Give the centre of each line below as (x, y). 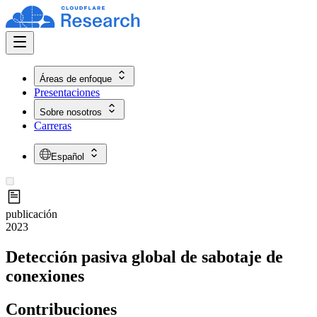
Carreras (53, 126)
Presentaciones (67, 92)
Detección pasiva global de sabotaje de (144, 257)
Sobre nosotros (71, 112)
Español (68, 157)
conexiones (45, 276)
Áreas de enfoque (76, 79)
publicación (31, 214)
